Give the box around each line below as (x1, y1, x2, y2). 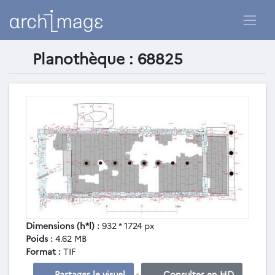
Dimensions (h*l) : (26, 219, 99, 232)
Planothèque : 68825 (28, 47, 183, 68)
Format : (26, 245, 61, 258)
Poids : (26, 232, 53, 245)
